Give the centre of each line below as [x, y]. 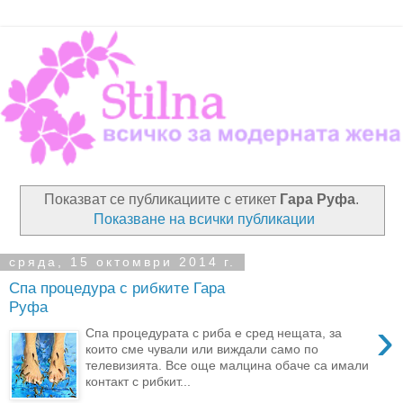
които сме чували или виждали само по [202, 349]
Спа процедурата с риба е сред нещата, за [214, 332]
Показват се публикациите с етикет [162, 199]
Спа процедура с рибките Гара [117, 288]
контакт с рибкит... [139, 381]
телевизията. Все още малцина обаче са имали [228, 365]
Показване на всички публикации [205, 219]
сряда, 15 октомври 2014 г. [122, 262]
